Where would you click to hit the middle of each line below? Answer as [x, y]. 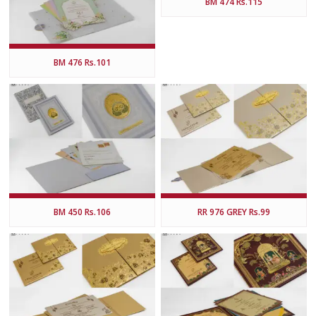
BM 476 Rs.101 [82, 62]
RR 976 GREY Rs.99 [233, 212]
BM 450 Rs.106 [82, 212]
